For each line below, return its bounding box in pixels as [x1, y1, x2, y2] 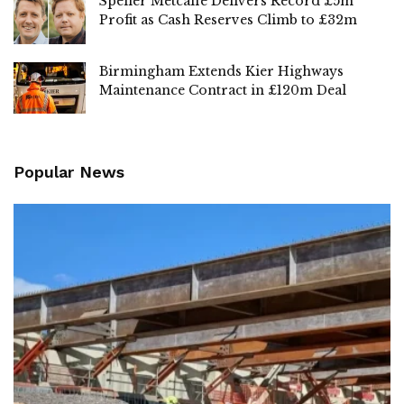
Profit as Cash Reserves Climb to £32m [99, 12, 357, 29]
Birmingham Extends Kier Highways [99, 62, 344, 79]
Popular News [14, 161, 124, 181]
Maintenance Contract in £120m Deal [99, 81, 346, 98]
